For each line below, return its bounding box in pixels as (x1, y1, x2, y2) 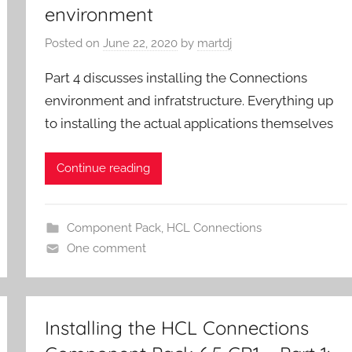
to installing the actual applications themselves (45, 115, 334, 132)
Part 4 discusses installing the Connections (45, 70, 308, 86)
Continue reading (57, 161, 151, 176)
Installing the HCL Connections (45, 315, 310, 339)
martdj (197, 36, 233, 51)
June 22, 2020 (103, 36, 178, 51)
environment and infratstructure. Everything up (45, 93, 334, 109)
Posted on (45, 36, 104, 51)
